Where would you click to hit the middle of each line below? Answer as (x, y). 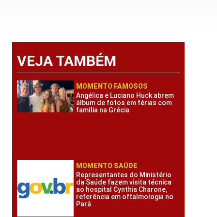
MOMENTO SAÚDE (107, 165)
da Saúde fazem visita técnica (124, 182)
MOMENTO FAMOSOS (112, 86)
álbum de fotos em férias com (124, 103)
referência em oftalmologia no (125, 196)
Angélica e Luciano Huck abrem (125, 95)
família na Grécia (103, 110)
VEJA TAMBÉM (66, 61)
